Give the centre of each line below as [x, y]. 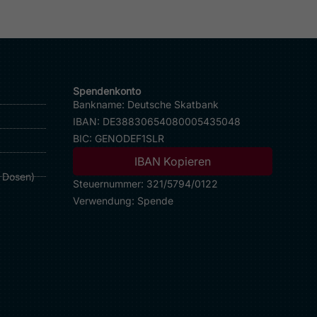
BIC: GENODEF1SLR [119, 138]
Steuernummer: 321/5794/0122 [145, 183]
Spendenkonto [107, 91]
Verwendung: [105, 200]
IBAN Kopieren [173, 161]
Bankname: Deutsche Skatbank [146, 104]
